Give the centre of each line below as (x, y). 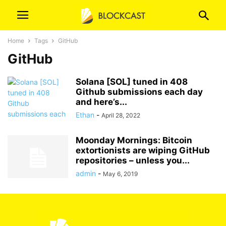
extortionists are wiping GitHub (143, 150)
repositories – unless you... (133, 160)
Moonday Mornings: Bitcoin (134, 140)
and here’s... (101, 102)
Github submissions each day (139, 92)
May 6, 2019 (120, 174)
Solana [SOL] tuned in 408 (132, 82)
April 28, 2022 (121, 115)
